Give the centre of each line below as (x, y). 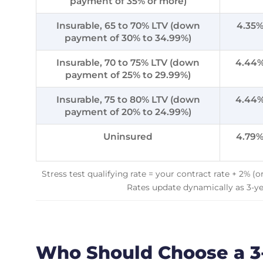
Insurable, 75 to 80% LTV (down (128, 99)
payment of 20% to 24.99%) (128, 112)
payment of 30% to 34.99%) (128, 38)
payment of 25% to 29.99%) (128, 75)
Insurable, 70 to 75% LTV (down (128, 62)
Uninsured (128, 136)
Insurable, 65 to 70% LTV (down (128, 25)
